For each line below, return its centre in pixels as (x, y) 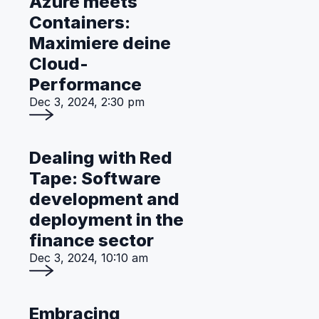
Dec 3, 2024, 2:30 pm (87, 102)
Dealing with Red (101, 158)
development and (104, 199)
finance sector (91, 240)
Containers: (80, 22)
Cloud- (59, 64)
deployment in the (106, 220)
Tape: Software (95, 178)
